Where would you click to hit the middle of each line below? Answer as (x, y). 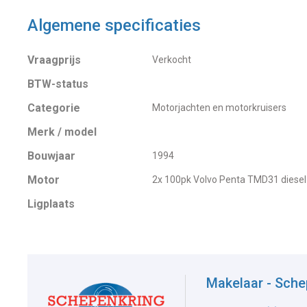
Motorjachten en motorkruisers (219, 108)
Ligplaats (51, 204)
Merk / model (62, 132)
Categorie (54, 108)
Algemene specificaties (114, 26)
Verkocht (171, 60)
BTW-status (58, 84)
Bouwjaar (51, 156)
